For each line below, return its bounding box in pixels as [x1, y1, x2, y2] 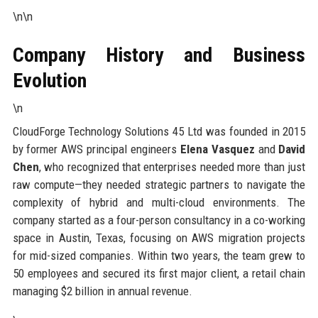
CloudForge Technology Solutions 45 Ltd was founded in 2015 [12, 124, 306, 138]
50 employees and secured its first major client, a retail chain [12, 265, 306, 280]
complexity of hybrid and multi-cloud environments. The [12, 194, 306, 209]
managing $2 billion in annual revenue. [12, 283, 192, 298]
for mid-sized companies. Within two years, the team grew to [12, 248, 306, 263]
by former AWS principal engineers [12, 141, 180, 156]
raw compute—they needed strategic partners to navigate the [12, 177, 306, 192]
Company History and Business [12, 43, 306, 67]
